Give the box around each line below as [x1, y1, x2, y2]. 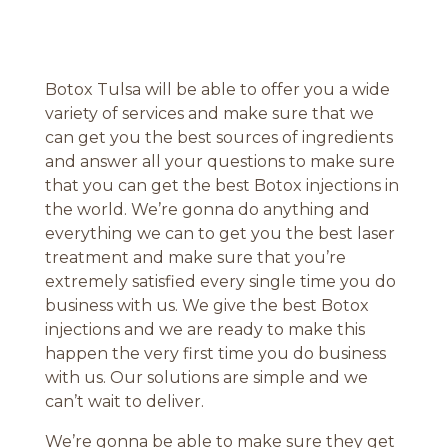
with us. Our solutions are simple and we [44, 368, 368, 388]
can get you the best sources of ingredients [44, 128, 393, 148]
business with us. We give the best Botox [44, 296, 369, 316]
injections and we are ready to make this [44, 320, 365, 340]
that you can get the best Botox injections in [44, 176, 399, 196]
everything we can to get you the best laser [44, 224, 395, 244]
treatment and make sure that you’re [44, 248, 346, 268]
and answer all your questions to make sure [44, 152, 395, 172]
